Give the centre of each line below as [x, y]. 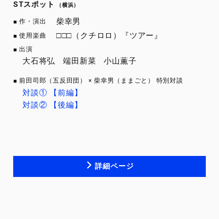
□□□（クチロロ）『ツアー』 [109, 35]
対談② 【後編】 [53, 105]
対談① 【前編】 [53, 93]
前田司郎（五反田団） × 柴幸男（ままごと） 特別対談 [101, 81]
